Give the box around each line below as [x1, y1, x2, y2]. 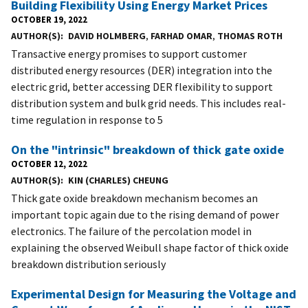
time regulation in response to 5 [11, 112, 163, 126]
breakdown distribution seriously [11, 256, 166, 271]
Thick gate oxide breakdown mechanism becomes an [11, 190, 258, 205]
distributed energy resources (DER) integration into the [11, 63, 272, 77]
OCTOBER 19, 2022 [11, 13, 87, 25]
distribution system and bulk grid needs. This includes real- [11, 96, 286, 110]
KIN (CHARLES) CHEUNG [67, 173, 168, 186]
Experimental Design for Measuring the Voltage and [11, 285, 296, 302]
